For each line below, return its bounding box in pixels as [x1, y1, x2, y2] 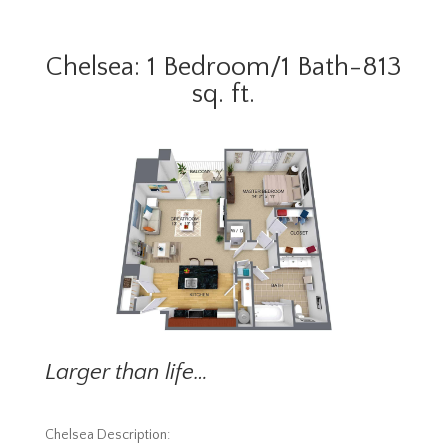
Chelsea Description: [44, 427, 170, 444]
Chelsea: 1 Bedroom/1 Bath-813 [45, 51, 403, 82]
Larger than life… [44, 359, 208, 386]
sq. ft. [192, 78, 256, 109]
